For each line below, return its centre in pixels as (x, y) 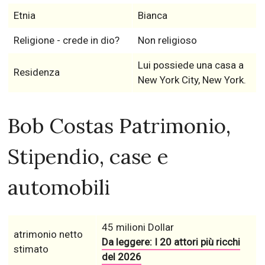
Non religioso (167, 41)
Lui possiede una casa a (190, 65)
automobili (59, 188)
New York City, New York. (192, 80)
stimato (31, 249)
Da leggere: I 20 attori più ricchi (171, 242)
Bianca (152, 16)
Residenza (36, 72)
